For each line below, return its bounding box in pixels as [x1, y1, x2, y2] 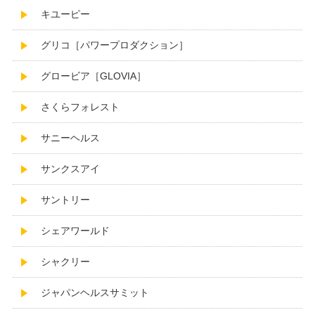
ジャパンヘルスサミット [40, 287, 149, 299]
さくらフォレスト [40, 101, 120, 113]
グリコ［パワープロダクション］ [40, 39, 188, 51]
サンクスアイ [40, 163, 100, 175]
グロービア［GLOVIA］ [40, 70, 146, 82]
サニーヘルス [40, 132, 100, 144]
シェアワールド [40, 225, 110, 237]
